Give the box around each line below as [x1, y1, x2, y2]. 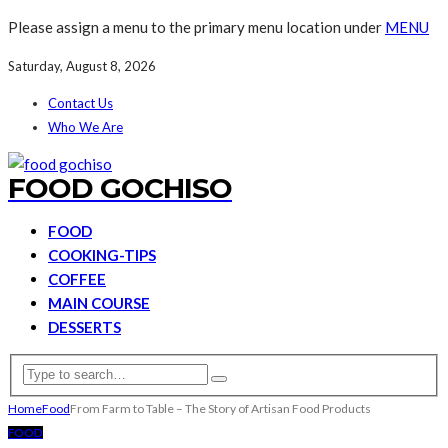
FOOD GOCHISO [8, 171, 232, 205]
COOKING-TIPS [48, 246, 156, 264]
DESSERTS [48, 318, 121, 336]
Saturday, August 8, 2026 [8, 58, 156, 74]
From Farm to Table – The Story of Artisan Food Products [70, 400, 371, 416]
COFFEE [48, 270, 106, 288]
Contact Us [48, 95, 113, 111]
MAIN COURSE [48, 294, 150, 312]
